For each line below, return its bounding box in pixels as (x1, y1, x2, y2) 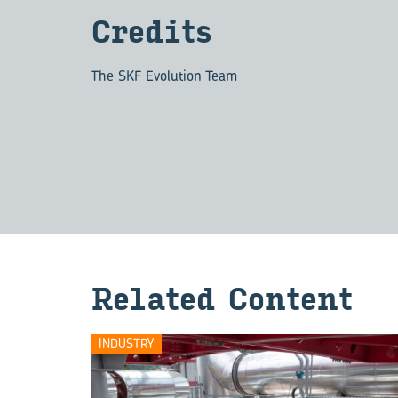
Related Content (91, 282, 352, 318)
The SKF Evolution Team (91, 66, 237, 85)
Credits (91, 15, 211, 51)
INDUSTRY (99, 335, 154, 352)
